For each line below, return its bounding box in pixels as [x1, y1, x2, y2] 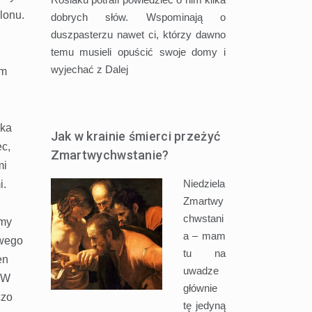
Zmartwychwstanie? [50, 147, 169, 162]
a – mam [182, 229, 226, 242]
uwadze [182, 264, 219, 276]
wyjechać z [50, 63, 105, 75]
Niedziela [182, 177, 225, 189]
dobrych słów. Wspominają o [50, 10, 226, 23]
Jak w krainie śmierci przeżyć [50, 128, 221, 143]
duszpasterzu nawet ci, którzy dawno [50, 28, 226, 40]
